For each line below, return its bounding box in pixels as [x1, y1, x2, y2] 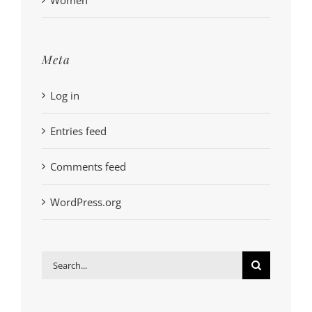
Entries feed [50, 124, 107, 139]
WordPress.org [50, 195, 121, 210]
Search [41, 254, 73, 269]
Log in [50, 88, 79, 103]
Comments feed [50, 159, 126, 174]
